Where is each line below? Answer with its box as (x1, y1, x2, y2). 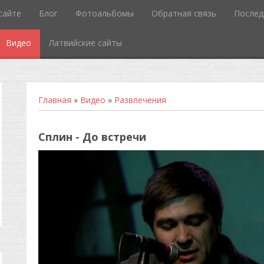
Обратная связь (151, 8, 216, 19)
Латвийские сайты (48, 37, 122, 48)
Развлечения (114, 94, 166, 105)
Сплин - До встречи (38, 130, 146, 144)
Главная (38, 94, 71, 105)
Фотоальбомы (75, 8, 134, 19)
